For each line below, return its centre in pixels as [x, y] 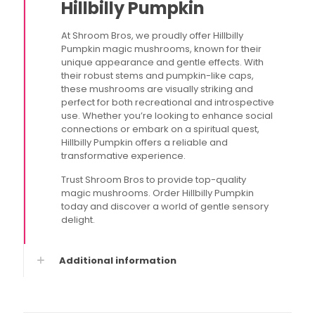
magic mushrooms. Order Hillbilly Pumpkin [158, 193]
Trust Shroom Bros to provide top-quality [154, 180]
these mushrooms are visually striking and [157, 89]
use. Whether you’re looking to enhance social [167, 116]
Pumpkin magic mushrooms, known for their [162, 49]
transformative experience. [124, 156]
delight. [78, 220]
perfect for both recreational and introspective [168, 102]
